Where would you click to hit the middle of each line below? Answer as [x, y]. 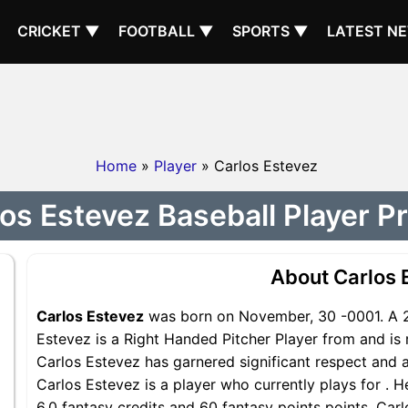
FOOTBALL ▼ [166, 31]
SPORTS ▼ [270, 31]
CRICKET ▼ [59, 31]
